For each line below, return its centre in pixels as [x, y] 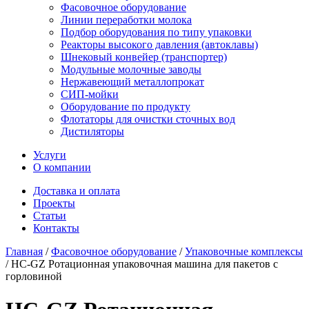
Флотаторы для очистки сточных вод [148, 119]
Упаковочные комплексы [244, 251]
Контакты [56, 228]
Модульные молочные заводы [131, 69]
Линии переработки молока [126, 20]
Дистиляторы [92, 131]
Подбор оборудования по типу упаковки [156, 32]
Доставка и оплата [77, 191]
